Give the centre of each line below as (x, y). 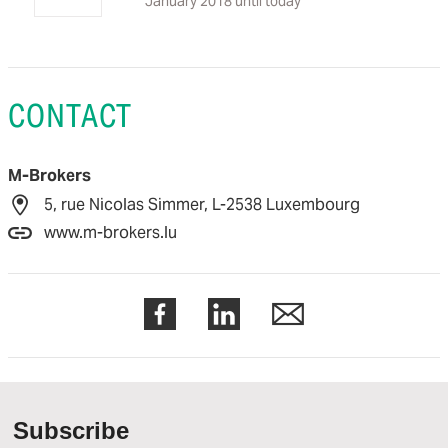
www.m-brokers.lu (110, 232)
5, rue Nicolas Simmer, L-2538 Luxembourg (202, 204)
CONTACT (70, 115)
